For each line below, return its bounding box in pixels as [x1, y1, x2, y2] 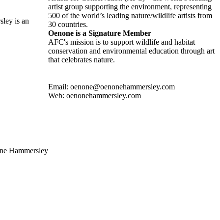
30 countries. [48, 20, 88, 29]
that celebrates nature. [48, 55, 115, 64]
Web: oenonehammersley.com [48, 91, 141, 100]
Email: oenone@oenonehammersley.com [48, 82, 175, 91]
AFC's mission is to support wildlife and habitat [48, 38, 195, 47]
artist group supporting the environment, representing [48, 2, 212, 11]
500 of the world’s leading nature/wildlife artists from [48, 11, 212, 20]
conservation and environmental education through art [48, 47, 215, 55]
